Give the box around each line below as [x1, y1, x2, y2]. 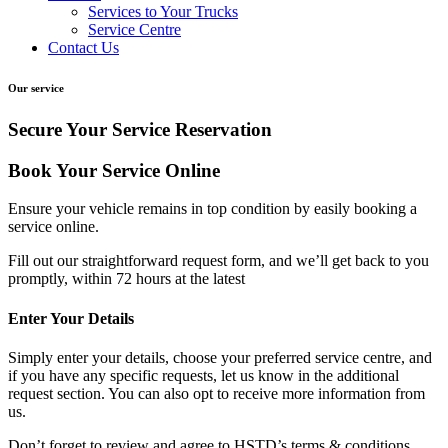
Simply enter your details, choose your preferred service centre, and [8, 348, 432, 366]
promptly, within [8, 270, 116, 288]
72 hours [116, 270, 175, 288]
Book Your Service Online [8, 159, 220, 181]
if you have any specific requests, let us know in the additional [8, 366, 399, 384]
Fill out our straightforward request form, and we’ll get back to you [8, 252, 429, 270]
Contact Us [48, 39, 119, 56]
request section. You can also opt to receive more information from [8, 384, 425, 402]
